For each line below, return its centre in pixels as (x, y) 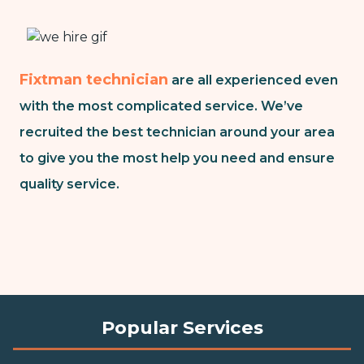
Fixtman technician (94, 80)
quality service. (69, 184)
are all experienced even (253, 80)
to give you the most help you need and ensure (177, 158)
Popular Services (182, 328)
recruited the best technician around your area (177, 132)
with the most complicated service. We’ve (161, 106)
